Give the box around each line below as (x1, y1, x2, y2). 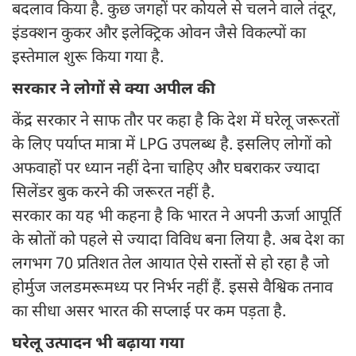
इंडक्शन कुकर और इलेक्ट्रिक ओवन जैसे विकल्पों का (12, 24, 306, 45)
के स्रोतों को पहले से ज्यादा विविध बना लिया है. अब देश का (12, 230, 344, 252)
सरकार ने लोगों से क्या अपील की (12, 79, 215, 101)
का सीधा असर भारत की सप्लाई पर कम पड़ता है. (12, 302, 286, 323)
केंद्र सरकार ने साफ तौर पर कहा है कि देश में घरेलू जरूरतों (12, 111, 339, 133)
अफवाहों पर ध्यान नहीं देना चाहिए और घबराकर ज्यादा (12, 159, 319, 180)
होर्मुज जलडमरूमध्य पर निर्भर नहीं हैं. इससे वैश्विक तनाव (12, 278, 333, 300)
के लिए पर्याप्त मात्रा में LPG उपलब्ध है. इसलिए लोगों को (12, 135, 331, 157)
